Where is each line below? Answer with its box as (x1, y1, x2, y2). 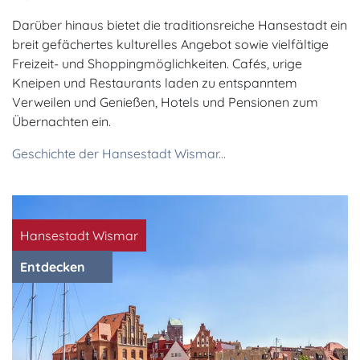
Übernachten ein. (12, 112, 114, 129)
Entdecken (20, 258, 88, 275)
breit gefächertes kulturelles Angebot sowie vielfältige (12, 35, 329, 52)
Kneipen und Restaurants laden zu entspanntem (12, 74, 297, 91)
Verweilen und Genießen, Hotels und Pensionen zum (12, 93, 318, 110)
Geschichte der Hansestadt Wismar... (12, 145, 226, 162)
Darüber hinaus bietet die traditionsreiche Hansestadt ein (12, 16, 347, 33)
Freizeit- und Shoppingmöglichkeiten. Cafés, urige (12, 55, 302, 72)
